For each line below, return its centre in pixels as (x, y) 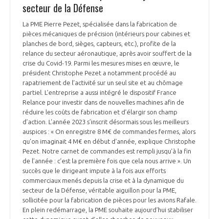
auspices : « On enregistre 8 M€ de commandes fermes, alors (109, 132)
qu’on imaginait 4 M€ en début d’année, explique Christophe (109, 142)
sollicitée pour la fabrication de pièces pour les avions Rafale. (109, 200)
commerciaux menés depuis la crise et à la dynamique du (103, 181)
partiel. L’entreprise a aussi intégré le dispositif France (99, 93)
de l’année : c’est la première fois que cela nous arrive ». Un (107, 161)
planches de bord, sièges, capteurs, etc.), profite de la (99, 44)
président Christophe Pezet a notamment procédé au (99, 73)
